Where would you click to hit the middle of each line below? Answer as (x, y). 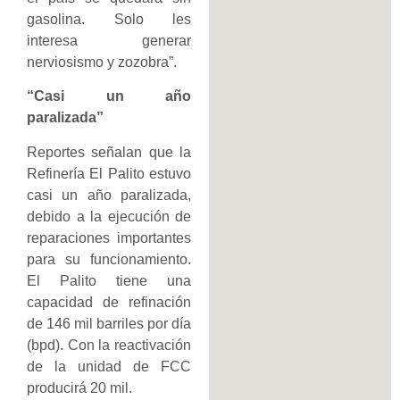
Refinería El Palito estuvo (109, 173)
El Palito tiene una (109, 280)
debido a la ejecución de (109, 216)
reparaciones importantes (109, 237)
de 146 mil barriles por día (109, 323)
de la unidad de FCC (109, 366)
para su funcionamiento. (109, 259)
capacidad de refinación (109, 302)
